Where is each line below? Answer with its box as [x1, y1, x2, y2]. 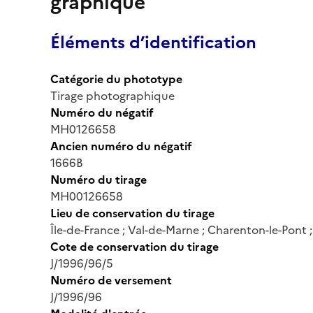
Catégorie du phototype [50, 70, 182, 87]
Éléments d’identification [50, 29, 256, 55]
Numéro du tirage [50, 170, 147, 188]
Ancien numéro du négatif [50, 137, 192, 154]
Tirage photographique [50, 87, 175, 104]
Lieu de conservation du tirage [50, 204, 214, 221]
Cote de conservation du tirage [50, 238, 219, 255]
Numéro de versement [50, 271, 172, 289]
